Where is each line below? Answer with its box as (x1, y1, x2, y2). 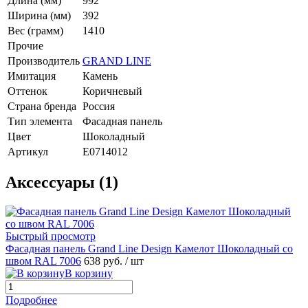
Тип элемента (8, 115, 72, 127)
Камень (82, 69, 118, 82)
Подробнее (5, 294, 57, 307)
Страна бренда (8, 100, 76, 112)
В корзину (65, 267, 113, 280)
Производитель (8, 54, 80, 67)
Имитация (8, 69, 56, 82)
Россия (82, 100, 115, 112)
